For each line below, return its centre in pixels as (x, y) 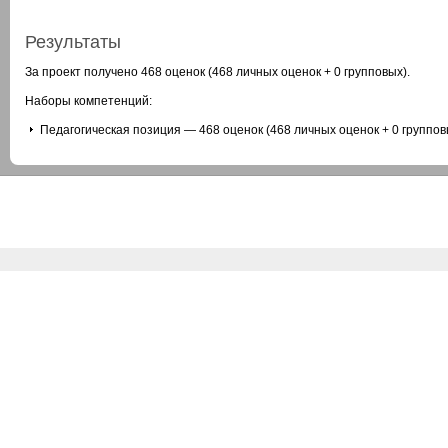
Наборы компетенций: (88, 101)
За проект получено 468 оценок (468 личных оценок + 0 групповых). (217, 72)
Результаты (73, 42)
